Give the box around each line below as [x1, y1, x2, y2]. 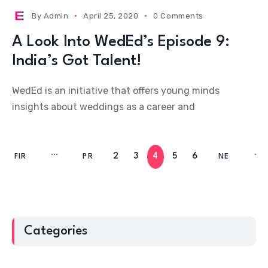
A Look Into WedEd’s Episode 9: [12, 34, 230, 50]
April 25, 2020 [83, 11, 139, 20]
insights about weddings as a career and [12, 101, 195, 112]
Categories [24, 225, 87, 237]
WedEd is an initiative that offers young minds [12, 85, 220, 96]
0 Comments [153, 11, 203, 20]
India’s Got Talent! [12, 53, 141, 69]
